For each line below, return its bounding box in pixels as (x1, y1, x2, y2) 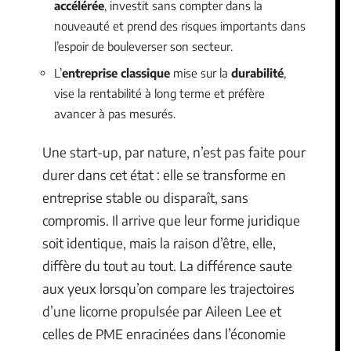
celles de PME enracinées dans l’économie (42, 325, 286, 342)
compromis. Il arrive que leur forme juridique (42, 212, 300, 229)
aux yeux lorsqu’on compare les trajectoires (42, 280, 295, 297)
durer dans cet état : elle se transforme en (42, 166, 286, 183)
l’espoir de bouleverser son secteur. (54, 39, 233, 53)
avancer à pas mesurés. (54, 106, 175, 121)
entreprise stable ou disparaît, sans (42, 189, 248, 206)
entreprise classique (62, 65, 170, 80)
